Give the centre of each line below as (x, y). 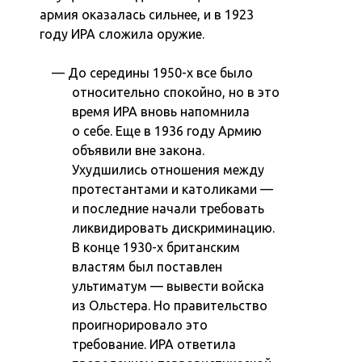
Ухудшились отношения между (168, 169)
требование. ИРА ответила (154, 344)
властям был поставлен (147, 266)
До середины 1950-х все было (161, 72)
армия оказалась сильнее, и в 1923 (147, 14)
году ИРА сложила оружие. (122, 34)
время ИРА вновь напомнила (161, 111)
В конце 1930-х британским (156, 247)
